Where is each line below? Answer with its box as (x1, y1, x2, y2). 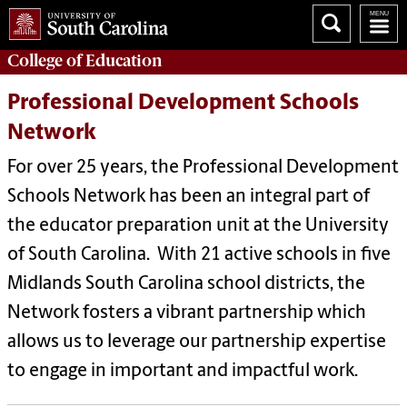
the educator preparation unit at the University (7, 217, 389, 236)
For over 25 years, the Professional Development (7, 159, 399, 178)
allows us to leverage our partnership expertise (7, 333, 386, 352)
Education (85, 50, 163, 71)
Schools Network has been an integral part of (7, 188, 370, 207)
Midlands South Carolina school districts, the (7, 275, 365, 294)
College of (7, 50, 85, 71)
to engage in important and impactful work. (7, 362, 358, 382)
